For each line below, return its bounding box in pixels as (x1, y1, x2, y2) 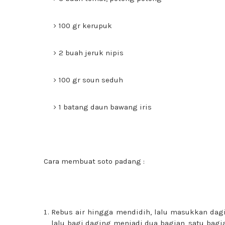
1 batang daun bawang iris (59, 102, 152, 111)
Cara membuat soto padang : (44, 157, 145, 166)
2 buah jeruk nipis (59, 48, 124, 57)
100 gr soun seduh (59, 75, 123, 84)
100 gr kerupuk (59, 21, 112, 30)
